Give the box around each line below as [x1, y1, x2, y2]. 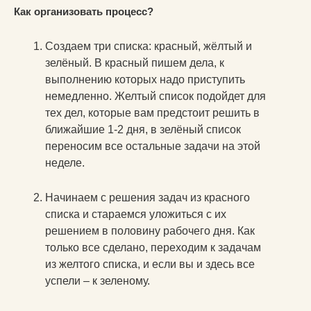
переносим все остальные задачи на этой [45, 140, 260, 153]
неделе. [45, 157, 85, 169]
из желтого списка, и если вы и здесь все [45, 258, 255, 271]
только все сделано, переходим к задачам [45, 242, 261, 254]
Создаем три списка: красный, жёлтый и [45, 40, 252, 53]
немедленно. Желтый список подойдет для [45, 90, 266, 103]
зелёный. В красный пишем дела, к [45, 57, 224, 69]
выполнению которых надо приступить [45, 74, 245, 86]
